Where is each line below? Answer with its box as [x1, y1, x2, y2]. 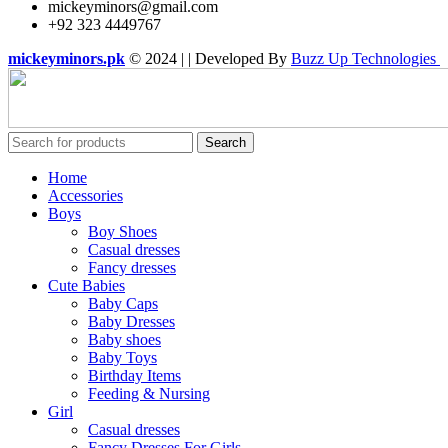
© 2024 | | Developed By [125, 50, 291, 68]
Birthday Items [88, 367, 181, 385]
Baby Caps [88, 295, 158, 313]
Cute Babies [48, 277, 125, 295]
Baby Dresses [88, 313, 175, 331]
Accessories [48, 187, 123, 205]
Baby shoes [88, 331, 161, 349]
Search [205, 135, 246, 151]
